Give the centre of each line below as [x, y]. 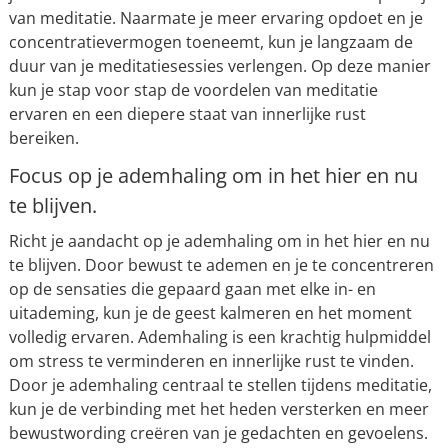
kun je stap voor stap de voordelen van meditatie [193, 90]
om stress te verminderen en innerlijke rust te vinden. [211, 361]
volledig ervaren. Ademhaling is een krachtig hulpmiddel [219, 337]
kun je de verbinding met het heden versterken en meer [218, 409]
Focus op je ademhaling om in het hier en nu [213, 175]
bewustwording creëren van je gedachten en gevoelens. [218, 433]
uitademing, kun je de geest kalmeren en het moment [210, 313]
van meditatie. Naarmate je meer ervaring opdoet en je [215, 18]
